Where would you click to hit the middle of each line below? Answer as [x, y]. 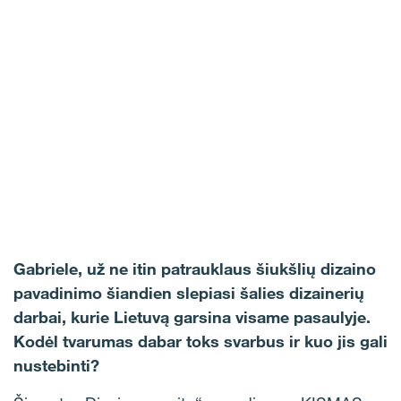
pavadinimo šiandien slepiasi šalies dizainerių [189, 293]
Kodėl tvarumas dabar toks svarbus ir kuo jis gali [200, 341]
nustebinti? [56, 365]
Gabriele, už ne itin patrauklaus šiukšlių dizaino [195, 269]
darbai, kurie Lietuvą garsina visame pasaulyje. [192, 317]
